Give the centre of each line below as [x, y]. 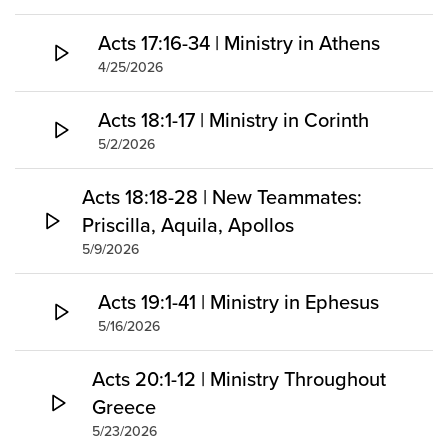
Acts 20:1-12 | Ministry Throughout [239, 379]
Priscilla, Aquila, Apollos [187, 225]
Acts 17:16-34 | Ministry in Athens [239, 43]
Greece [124, 407]
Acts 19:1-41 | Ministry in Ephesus [238, 302]
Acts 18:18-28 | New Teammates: [221, 197]
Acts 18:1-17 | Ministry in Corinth [233, 120]
